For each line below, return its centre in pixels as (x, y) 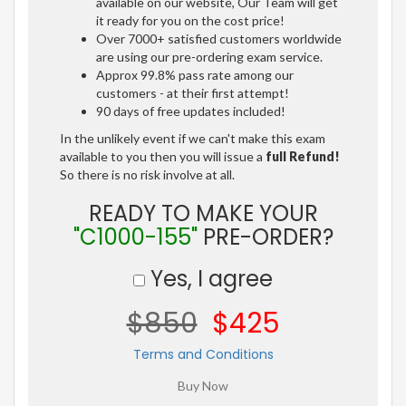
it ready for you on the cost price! (190, 20)
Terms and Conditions (203, 354)
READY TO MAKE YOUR (203, 213)
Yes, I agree (209, 278)
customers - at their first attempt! (193, 92)
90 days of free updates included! (191, 111)
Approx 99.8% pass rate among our (195, 74)
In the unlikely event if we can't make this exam (193, 138)
